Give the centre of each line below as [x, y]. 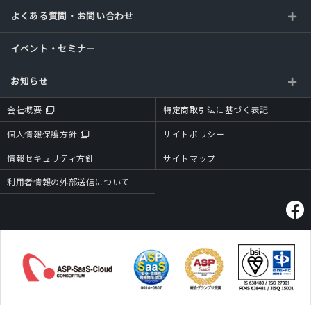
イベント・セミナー [53, 48]
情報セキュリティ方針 [51, 158]
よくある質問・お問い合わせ [72, 16]
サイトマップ [190, 158]
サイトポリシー [194, 134]
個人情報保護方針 [42, 134]
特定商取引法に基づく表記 [216, 109]
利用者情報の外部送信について [69, 182]
